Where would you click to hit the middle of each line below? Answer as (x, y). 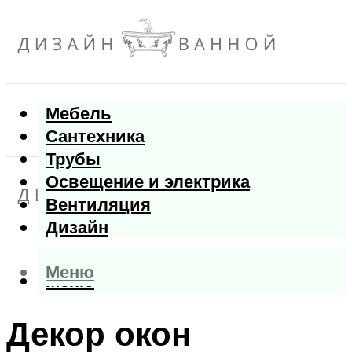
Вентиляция (98, 204)
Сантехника (95, 136)
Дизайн (77, 227)
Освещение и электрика (148, 181)
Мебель (79, 113)
